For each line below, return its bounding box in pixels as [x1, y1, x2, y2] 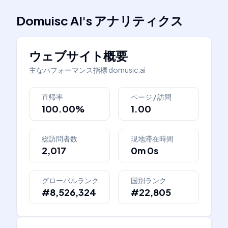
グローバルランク [42, 176, 99, 185]
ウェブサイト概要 [29, 48, 128, 63]
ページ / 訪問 [131, 92, 172, 101]
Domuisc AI [16, 13, 82, 28]
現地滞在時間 [131, 134, 174, 143]
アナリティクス [94, 13, 183, 28]
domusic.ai [108, 65, 146, 74]
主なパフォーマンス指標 [29, 65, 107, 74]
